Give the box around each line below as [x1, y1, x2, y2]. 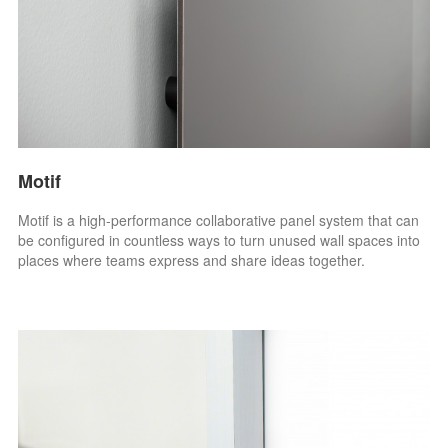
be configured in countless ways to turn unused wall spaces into [18, 229, 421, 250]
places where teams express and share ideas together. [18, 249, 366, 270]
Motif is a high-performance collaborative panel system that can [18, 209, 420, 230]
